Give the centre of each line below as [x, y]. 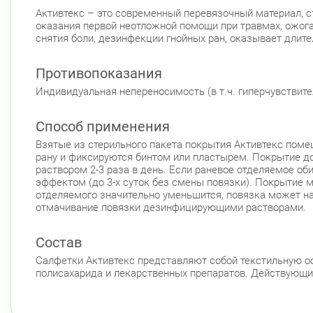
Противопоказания [99, 73]
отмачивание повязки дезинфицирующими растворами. [171, 207]
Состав [59, 242]
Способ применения [103, 126]
